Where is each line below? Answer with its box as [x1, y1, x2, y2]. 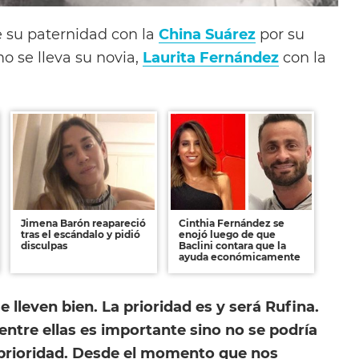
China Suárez [159, 25, 256, 42]
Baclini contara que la [178, 240, 286, 252]
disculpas [21, 240, 68, 252]
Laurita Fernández [143, 48, 279, 66]
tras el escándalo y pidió [21, 228, 141, 241]
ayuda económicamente [178, 251, 301, 264]
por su [256, 25, 305, 42]
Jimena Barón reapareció [21, 217, 147, 230]
